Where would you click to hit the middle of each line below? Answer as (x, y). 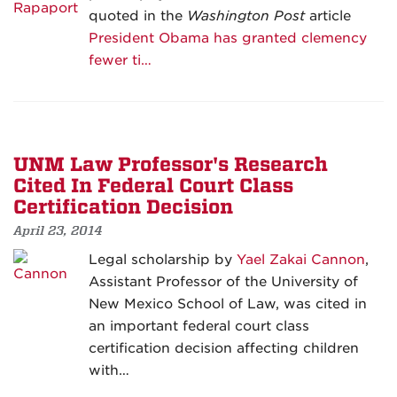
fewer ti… (120, 61)
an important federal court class (199, 327)
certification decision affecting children (224, 349)
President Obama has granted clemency (228, 39)
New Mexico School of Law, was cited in (228, 304)
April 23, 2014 (58, 231)
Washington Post (246, 16)
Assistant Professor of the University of (223, 282)
